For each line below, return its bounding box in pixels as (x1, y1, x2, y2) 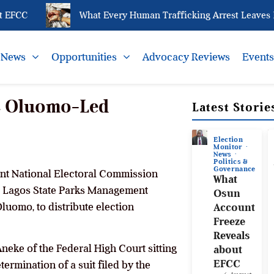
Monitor (213, 143, 245, 152)
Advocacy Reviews (143, 51, 231, 64)
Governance (213, 165, 256, 174)
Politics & (213, 157, 248, 166)
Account (213, 201, 256, 214)
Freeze (213, 215, 246, 228)
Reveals (213, 229, 251, 242)
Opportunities (51, 51, 117, 64)
